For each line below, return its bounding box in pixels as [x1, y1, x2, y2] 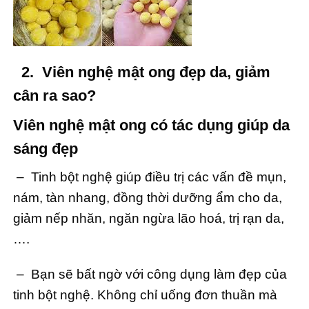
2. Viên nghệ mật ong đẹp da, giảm [13, 63, 270, 81]
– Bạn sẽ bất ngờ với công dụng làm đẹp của [13, 266, 287, 281]
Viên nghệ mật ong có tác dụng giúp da [13, 117, 290, 134]
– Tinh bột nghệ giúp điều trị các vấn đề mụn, [13, 170, 286, 184]
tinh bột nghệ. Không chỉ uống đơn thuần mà [13, 287, 277, 302]
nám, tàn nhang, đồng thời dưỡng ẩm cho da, [13, 190, 282, 205]
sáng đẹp [13, 140, 78, 157]
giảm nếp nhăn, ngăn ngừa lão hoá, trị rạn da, [13, 211, 284, 226]
